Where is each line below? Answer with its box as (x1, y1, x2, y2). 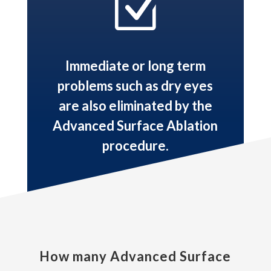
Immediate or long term (65, 57, 206, 74)
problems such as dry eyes (57, 77, 214, 94)
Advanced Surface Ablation (53, 117, 218, 134)
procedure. (102, 137, 169, 154)
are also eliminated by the (58, 97, 212, 114)
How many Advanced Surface (39, 248, 232, 265)
